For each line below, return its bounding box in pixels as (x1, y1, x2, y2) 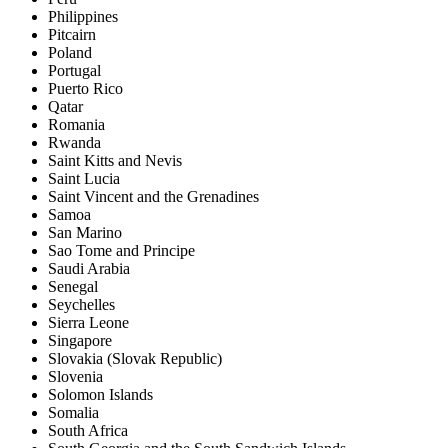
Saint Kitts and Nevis (48, 152, 182, 170)
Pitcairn (48, 26, 96, 44)
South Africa (48, 422, 128, 440)
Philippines (48, 8, 118, 26)
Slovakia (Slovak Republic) (48, 350, 222, 368)
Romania (48, 116, 105, 134)
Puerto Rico (48, 80, 123, 98)
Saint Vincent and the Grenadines (48, 188, 259, 206)
